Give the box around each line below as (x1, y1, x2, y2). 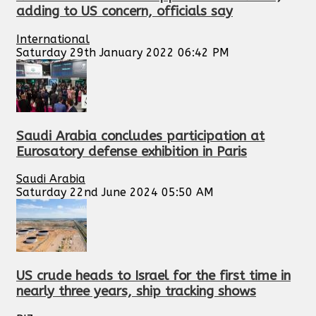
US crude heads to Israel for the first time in (16, 268, 291, 284)
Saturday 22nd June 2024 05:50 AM (16, 186, 214, 200)
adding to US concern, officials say (16, 4, 233, 20)
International (16, 32, 90, 46)
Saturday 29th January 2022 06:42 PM (16, 45, 229, 59)
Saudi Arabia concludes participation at (16, 128, 265, 144)
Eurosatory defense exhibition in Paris (16, 143, 247, 159)
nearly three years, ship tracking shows (16, 284, 256, 300)
